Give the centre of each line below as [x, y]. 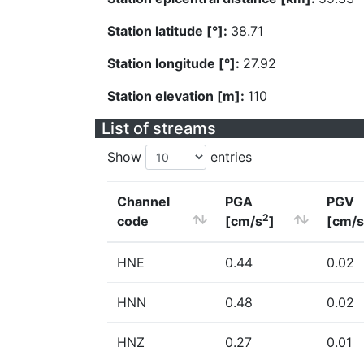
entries [229, 157]
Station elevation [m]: [178, 96]
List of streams [159, 128]
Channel [143, 201]
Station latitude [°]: [169, 31]
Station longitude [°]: [175, 63]
